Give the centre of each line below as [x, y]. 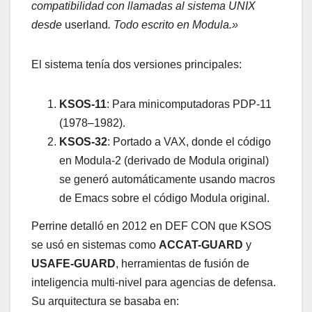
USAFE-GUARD [73, 263]
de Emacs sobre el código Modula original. [164, 198]
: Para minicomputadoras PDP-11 [189, 104]
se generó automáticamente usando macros [167, 179]
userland [86, 24]
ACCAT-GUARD [201, 244]
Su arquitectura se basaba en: [105, 301]
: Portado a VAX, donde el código [189, 141]
